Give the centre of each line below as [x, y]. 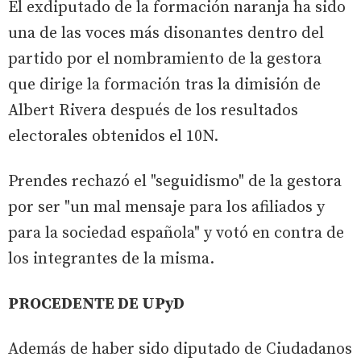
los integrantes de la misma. [111, 259]
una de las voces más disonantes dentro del [166, 33]
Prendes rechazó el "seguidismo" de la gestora [175, 181]
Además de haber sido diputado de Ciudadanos [180, 349]
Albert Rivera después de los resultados [153, 110]
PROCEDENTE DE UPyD [96, 304]
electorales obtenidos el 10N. [113, 136]
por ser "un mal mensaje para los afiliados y [166, 207]
